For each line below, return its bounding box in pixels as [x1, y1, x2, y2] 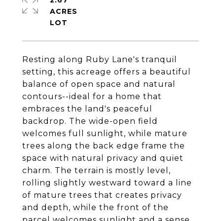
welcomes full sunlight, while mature [22, 129, 187, 138]
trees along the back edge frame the [22, 141, 185, 150]
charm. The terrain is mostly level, [22, 166, 171, 175]
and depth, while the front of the [22, 203, 169, 212]
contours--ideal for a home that [22, 92, 162, 101]
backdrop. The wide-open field [22, 116, 158, 126]
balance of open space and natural [22, 79, 176, 89]
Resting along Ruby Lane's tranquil [22, 55, 177, 64]
